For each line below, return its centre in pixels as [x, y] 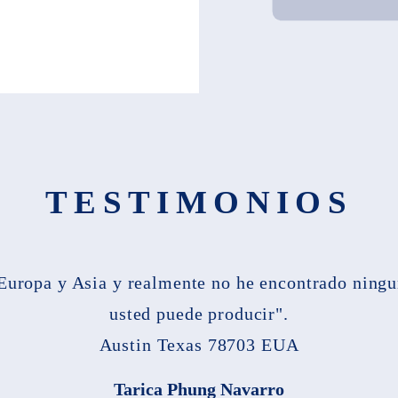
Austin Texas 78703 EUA [199, 344]
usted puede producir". [199, 313]
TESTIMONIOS [199, 202]
